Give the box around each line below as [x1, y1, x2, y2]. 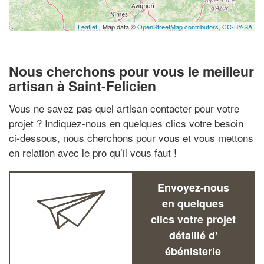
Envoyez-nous [157, 179, 229, 195]
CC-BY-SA [222, 22, 252, 31]
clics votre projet [150, 211, 236, 227]
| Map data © [97, 22, 137, 31]
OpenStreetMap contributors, [137, 22, 222, 31]
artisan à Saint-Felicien [9, 76, 156, 95]
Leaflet [78, 22, 97, 31]
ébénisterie [165, 243, 221, 259]
